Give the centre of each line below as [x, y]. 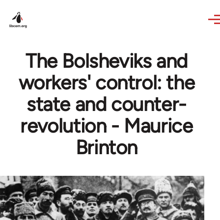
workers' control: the [107, 82]
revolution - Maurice [107, 126]
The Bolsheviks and [107, 61]
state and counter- [107, 104]
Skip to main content [47, 7]
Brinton [107, 147]
